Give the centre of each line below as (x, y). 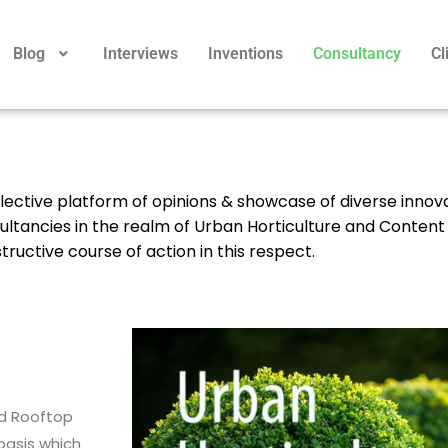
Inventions (245, 54)
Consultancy (356, 54)
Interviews (140, 54)
